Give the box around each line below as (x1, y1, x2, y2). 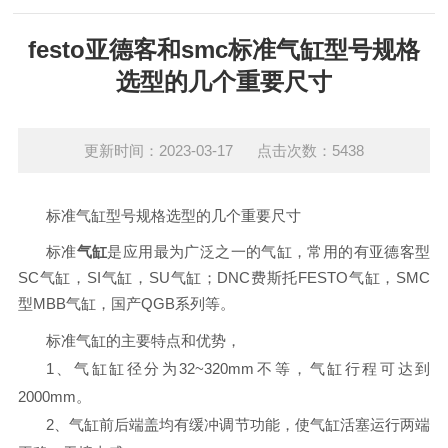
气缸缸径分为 (74, 360, 180, 377)
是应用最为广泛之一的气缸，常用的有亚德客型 (107, 243, 431, 260)
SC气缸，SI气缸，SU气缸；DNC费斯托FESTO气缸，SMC (17, 269, 431, 286)
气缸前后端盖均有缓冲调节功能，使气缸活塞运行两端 (69, 416, 431, 433)
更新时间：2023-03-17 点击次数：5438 (84, 142, 364, 159)
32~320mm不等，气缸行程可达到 (179, 360, 431, 377)
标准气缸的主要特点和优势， (45, 332, 241, 349)
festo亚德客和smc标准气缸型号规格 (28, 36, 420, 63)
